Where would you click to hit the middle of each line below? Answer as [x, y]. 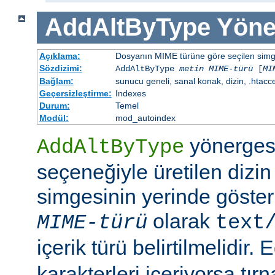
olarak [181, 221]
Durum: [54, 106]
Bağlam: [56, 81]
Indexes [130, 94]
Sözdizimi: [60, 68]
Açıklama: [60, 56]
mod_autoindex [145, 118]
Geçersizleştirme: [75, 94]
